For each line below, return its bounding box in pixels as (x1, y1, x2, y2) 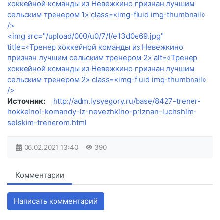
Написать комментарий (14, 196, 98, 206)
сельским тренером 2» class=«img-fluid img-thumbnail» (7, 74, 206, 84)
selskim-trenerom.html (7, 117, 87, 127)
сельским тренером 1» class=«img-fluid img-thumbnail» (7, 9, 205, 19)
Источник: (7, 96, 45, 106)
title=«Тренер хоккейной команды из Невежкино (7, 42, 183, 52)
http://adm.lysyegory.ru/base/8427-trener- (53, 96, 201, 106)
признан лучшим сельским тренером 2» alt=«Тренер (7, 53, 197, 62)
